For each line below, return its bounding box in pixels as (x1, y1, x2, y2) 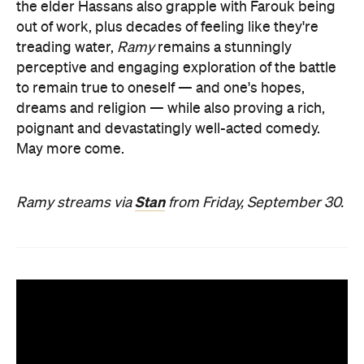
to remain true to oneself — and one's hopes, (16, 81, 305, 96)
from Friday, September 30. (165, 196, 344, 210)
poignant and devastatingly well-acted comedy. (16, 122, 320, 136)
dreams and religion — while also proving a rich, (16, 102, 325, 116)
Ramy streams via (16, 196, 135, 210)
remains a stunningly (154, 41, 292, 55)
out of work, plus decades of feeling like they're (16, 20, 318, 35)
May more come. (16, 142, 124, 157)
